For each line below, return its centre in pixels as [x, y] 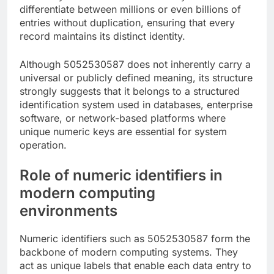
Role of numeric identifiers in [121, 176]
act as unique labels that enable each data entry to [135, 265]
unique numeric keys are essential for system [123, 132]
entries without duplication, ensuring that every [127, 23]
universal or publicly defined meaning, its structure [136, 78]
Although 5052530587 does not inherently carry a [135, 65]
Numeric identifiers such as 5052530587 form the [135, 238]
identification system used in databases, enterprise [136, 105]
